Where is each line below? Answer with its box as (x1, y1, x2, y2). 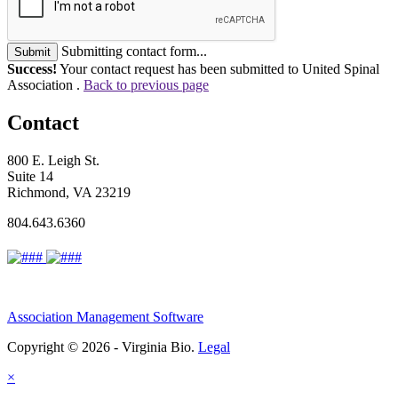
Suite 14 (7, 168, 53, 184)
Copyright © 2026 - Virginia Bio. (7, 338, 198, 354)
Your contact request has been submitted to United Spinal (57, 60, 379, 76)
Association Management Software (7, 308, 203, 324)
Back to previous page (84, 76, 209, 92)
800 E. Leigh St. (7, 152, 99, 168)
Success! (7, 60, 57, 76)
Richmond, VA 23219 (7, 184, 131, 200)
